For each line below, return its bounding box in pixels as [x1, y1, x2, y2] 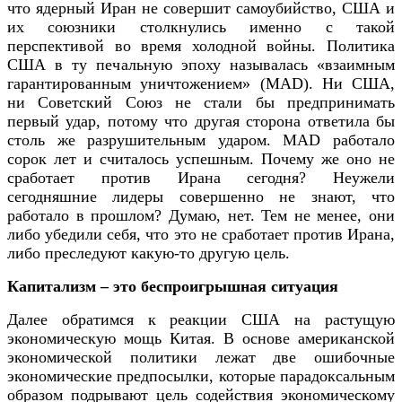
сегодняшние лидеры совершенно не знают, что [7, 187, 395, 205]
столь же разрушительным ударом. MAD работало [7, 130, 395, 149]
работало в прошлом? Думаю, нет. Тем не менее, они [7, 205, 395, 224]
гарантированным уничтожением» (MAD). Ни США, [7, 74, 395, 92]
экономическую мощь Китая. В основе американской [7, 328, 395, 347]
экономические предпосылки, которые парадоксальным [7, 366, 395, 385]
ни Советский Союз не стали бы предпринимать [7, 92, 395, 111]
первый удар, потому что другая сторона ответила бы [7, 111, 395, 130]
